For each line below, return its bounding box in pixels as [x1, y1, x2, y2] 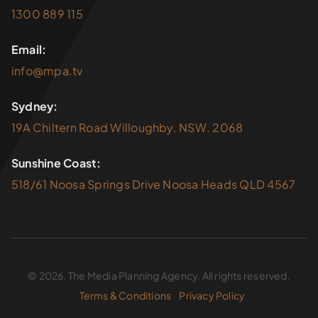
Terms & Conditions [79, 289, 172, 302]
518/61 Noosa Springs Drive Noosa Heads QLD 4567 [11, 177, 296, 192]
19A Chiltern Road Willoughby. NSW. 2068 [11, 120, 243, 136]
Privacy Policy [179, 289, 246, 302]
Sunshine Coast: [11, 155, 102, 171]
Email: [11, 42, 47, 57]
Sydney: [11, 99, 58, 114]
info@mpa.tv [11, 63, 83, 79]
